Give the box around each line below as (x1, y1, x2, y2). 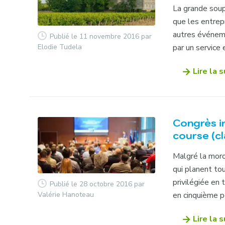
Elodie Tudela (38, 42, 82, 52)
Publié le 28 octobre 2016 (50, 179, 133, 189)
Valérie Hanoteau (38, 189, 94, 199)
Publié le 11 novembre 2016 (50, 31, 140, 41)
